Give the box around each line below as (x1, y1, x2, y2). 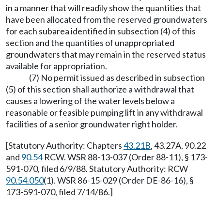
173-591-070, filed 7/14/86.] (6, 186, 113, 197)
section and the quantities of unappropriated (6, 37, 174, 48)
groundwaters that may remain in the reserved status (6, 49, 206, 60)
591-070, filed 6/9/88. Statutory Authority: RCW (6, 163, 188, 174)
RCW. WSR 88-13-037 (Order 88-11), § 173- (43, 152, 208, 162)
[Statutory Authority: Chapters (6, 140, 124, 151)
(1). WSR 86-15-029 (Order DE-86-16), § (44, 175, 194, 186)
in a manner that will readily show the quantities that (6, 2, 201, 13)
